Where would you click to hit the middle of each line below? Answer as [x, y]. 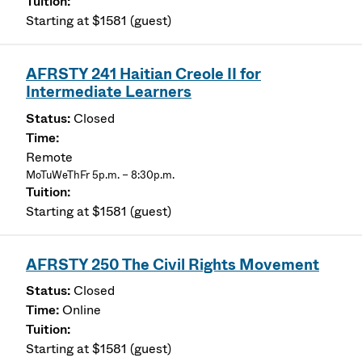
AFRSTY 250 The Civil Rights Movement [173, 265]
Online [82, 310]
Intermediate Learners [109, 92]
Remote [49, 157]
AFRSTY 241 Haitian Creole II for [143, 74]
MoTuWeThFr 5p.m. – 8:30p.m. [100, 175]
